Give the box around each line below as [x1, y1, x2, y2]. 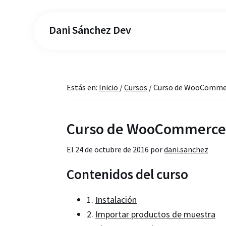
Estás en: [67, 82, 99, 92]
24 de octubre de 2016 [75, 144, 149, 154]
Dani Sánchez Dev [49, 23, 132, 37]
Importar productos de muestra [95, 208, 215, 220]
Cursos [124, 82, 147, 92]
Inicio [99, 82, 118, 92]
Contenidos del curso [67, 165, 188, 183]
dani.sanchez [164, 144, 208, 154]
